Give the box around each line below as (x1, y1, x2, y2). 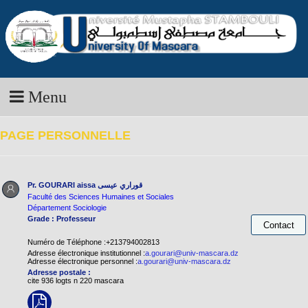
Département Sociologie (27, 203, 107, 212)
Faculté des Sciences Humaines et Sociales (27, 192, 174, 201)
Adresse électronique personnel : (27, 257, 137, 266)
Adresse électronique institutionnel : (27, 249, 145, 258)
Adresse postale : (27, 268, 91, 277)
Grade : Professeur (27, 214, 96, 223)
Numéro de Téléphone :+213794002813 (27, 238, 159, 247)
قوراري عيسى (98, 181, 142, 190)
